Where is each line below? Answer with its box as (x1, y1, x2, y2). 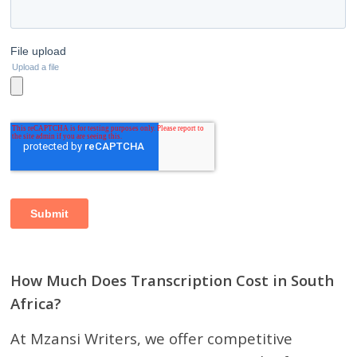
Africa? (10, 293, 62, 313)
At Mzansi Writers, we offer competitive (10, 328, 293, 348)
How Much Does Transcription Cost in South (10, 270, 335, 290)
